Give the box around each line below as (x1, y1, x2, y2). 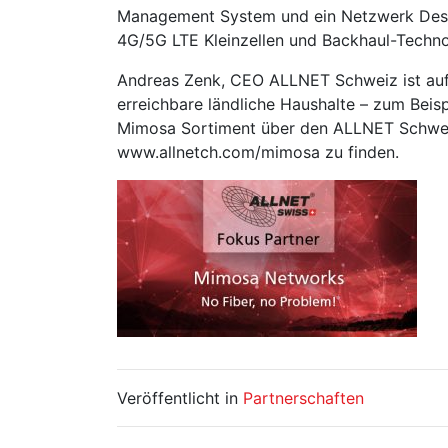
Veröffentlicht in (117, 388, 243, 408)
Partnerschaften (243, 388, 364, 408)
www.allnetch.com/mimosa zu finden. (117, 142, 399, 162)
